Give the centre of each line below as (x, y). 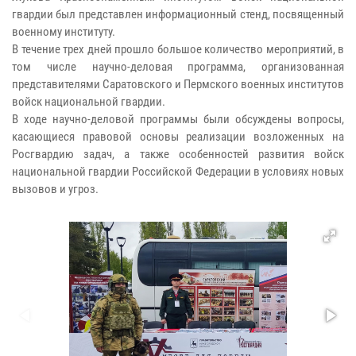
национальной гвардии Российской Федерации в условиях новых (178, 172)
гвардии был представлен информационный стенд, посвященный (178, 15)
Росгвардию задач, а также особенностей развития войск (178, 155)
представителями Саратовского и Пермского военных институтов (178, 85)
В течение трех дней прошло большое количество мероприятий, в (178, 50)
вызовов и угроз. (55, 190)
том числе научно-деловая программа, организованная (178, 67)
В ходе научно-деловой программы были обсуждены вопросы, (178, 120)
